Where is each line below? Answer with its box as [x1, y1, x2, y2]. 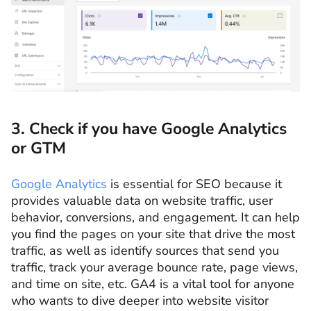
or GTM [11, 137, 66, 160]
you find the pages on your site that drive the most [11, 226, 295, 243]
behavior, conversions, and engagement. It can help [11, 209, 300, 226]
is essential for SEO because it [107, 176, 282, 193]
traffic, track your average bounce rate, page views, [11, 259, 298, 276]
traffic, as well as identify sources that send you [11, 242, 279, 260]
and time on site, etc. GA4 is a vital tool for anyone [11, 276, 294, 293]
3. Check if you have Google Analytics [11, 118, 287, 140]
